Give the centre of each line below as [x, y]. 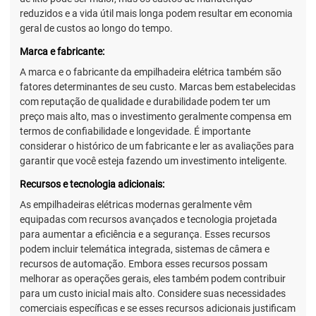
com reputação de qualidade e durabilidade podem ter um [145, 101]
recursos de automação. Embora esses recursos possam [144, 264]
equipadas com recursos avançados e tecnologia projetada [148, 220]
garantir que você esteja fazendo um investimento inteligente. [153, 160]
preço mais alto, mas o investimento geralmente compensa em [156, 116]
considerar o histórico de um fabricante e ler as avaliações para [157, 146]
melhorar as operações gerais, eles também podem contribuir [153, 279]
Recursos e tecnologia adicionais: [92, 184]
